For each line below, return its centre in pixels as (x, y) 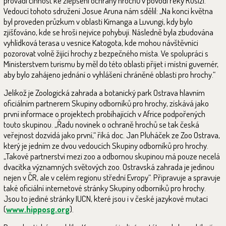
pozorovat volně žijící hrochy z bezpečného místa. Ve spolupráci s (106, 53)
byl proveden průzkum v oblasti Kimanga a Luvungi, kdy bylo (98, 22)
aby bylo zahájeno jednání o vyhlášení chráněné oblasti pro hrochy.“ (109, 75)
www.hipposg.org (38, 209)
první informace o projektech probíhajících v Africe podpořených (104, 114)
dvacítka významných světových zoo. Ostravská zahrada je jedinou (109, 167)
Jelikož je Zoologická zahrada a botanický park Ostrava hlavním (104, 93)
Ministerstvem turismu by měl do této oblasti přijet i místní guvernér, (111, 64)
